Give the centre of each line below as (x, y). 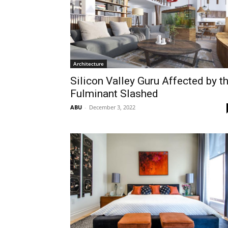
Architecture (89, 63)
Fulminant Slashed (114, 93)
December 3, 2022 (112, 107)
